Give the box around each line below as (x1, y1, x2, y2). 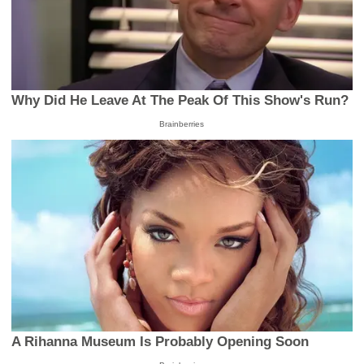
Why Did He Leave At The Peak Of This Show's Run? (11, 92, 349, 108)
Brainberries (159, 119, 205, 128)
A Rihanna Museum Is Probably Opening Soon (11, 334, 310, 350)
